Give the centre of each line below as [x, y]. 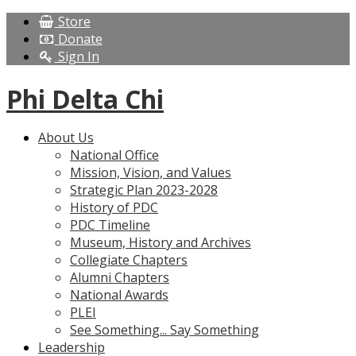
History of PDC [114, 208]
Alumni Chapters [120, 278]
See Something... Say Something [164, 330]
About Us [66, 138]
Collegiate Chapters [129, 260]
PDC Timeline [110, 225]
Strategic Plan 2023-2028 [144, 190]
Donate [78, 39]
